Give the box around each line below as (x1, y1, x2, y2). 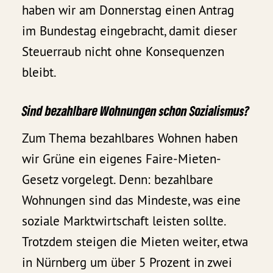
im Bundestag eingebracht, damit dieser (22, 23, 238, 40)
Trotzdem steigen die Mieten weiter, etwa (22, 233, 249, 250)
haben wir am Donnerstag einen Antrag (22, 2, 235, 19)
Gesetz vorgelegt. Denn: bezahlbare (22, 171, 214, 188)
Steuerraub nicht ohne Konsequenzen (22, 43, 225, 60)
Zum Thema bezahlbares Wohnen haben (22, 129, 238, 146)
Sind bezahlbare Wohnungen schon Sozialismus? (22, 102, 250, 119)
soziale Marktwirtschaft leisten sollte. (22, 212, 226, 229)
